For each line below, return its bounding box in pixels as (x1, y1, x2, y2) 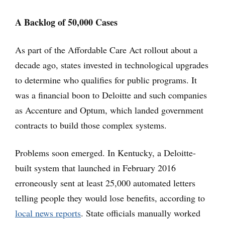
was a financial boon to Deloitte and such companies (15, 89, 207, 101)
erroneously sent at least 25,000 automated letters (15, 177, 195, 189)
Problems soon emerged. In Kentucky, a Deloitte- (15, 147, 196, 159)
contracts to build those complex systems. (15, 119, 167, 131)
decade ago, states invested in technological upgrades (15, 59, 208, 71)
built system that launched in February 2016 (15, 162, 176, 174)
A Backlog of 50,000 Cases (15, 16, 118, 29)
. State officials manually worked (81, 207, 200, 219)
